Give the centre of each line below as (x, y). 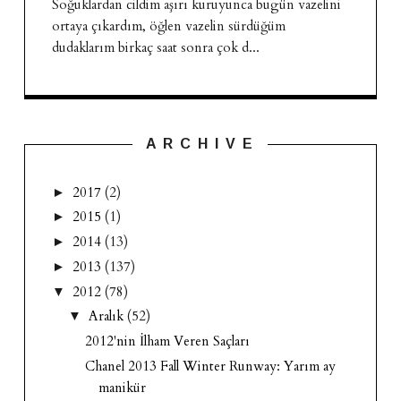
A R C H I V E (200, 143)
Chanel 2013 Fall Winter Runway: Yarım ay (211, 366)
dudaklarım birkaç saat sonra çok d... (155, 48)
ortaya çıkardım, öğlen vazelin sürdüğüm (168, 26)
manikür (123, 387)
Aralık (107, 316)
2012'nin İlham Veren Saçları (168, 341)
